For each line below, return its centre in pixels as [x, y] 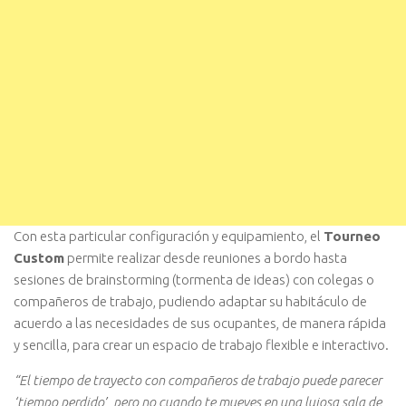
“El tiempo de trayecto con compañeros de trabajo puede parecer [198, 380]
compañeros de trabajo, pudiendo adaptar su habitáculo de [190, 301]
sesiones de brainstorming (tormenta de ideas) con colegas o [194, 279]
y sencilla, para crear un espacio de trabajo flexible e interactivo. [201, 344]
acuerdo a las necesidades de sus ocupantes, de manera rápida [200, 323]
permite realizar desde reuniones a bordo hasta [206, 257]
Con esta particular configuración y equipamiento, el [169, 236]
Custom [39, 257]
